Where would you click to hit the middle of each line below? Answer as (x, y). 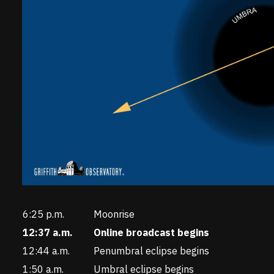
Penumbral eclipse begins (151, 251)
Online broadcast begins (151, 233)
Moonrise (114, 214)
